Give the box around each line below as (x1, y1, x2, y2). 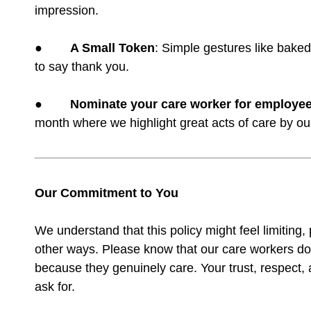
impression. (35, 3, 99, 17)
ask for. (35, 280, 75, 294)
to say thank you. (35, 60, 129, 74)
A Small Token (70, 41, 155, 55)
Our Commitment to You (35, 186, 178, 200)
